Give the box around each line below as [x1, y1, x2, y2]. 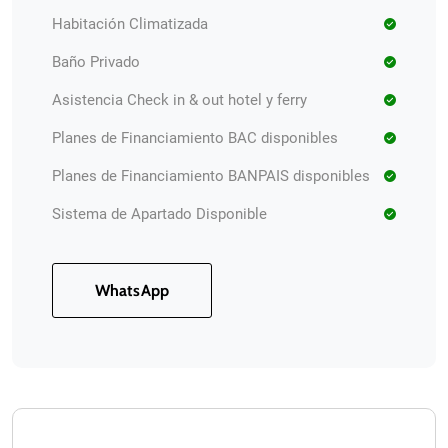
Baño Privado [52, 53, 140, 71]
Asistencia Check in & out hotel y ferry [52, 91, 307, 109]
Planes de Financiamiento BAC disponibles [52, 129, 338, 147]
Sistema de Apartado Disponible [52, 205, 267, 223]
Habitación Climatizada [52, 15, 208, 33]
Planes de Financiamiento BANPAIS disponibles [52, 167, 370, 185]
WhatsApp [94, 281, 170, 300]
